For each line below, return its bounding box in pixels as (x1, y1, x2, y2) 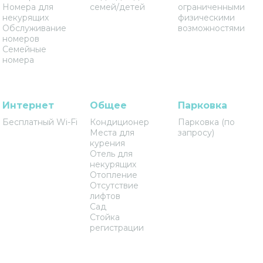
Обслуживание (2, 23, 66, 33)
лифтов (90, 191, 121, 201)
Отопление (90, 170, 138, 180)
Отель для (90, 149, 133, 159)
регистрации (90, 222, 144, 233)
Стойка (90, 212, 120, 222)
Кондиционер (90, 117, 150, 127)
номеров (2, 33, 39, 44)
